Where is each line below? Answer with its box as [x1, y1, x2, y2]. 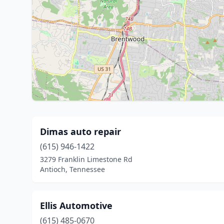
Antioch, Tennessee [40, 164, 105, 174]
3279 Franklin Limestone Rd [40, 154, 132, 164]
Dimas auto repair [40, 125, 121, 137]
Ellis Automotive [40, 199, 112, 211]
